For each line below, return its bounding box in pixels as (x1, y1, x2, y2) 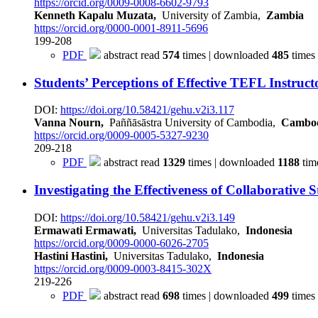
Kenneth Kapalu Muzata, (34, 9, 156, 21)
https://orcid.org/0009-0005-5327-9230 (34, 129, 209, 142)
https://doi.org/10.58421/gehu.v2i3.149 (60, 211, 235, 224)
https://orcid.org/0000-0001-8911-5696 (34, 21, 208, 34)
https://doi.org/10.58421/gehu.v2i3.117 (60, 104, 234, 116)
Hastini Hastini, (34, 249, 108, 262)
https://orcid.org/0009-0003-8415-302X (34, 262, 212, 275)
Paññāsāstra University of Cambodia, (104, 116, 281, 129)
